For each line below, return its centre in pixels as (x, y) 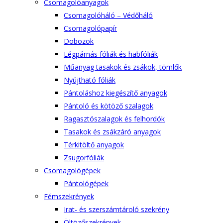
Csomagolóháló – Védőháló (108, 15)
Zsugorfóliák (84, 158)
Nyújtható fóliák (90, 80)
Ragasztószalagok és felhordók (114, 119)
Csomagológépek (72, 170)
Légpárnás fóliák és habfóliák (111, 54)
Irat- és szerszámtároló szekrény (116, 209)
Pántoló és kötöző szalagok (109, 106)
